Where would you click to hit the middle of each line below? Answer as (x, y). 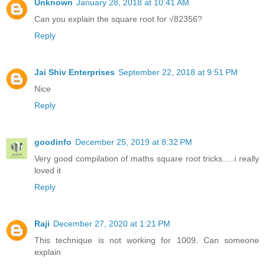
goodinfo (53, 142)
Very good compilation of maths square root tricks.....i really (147, 159)
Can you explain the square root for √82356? (118, 19)
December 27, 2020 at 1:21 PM (112, 224)
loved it (48, 171)
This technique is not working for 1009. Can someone (147, 240)
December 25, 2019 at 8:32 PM (134, 142)
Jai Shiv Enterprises (75, 72)
